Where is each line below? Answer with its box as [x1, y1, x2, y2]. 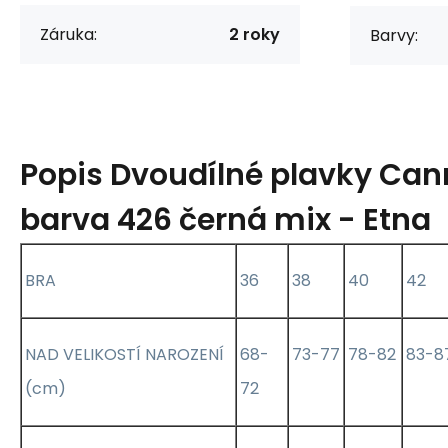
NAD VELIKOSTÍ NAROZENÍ [25, 342, 224, 366]
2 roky [229, 22, 280, 46]
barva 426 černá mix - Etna [20, 198, 431, 241]
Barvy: [370, 23, 418, 47]
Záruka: [40, 22, 97, 46]
